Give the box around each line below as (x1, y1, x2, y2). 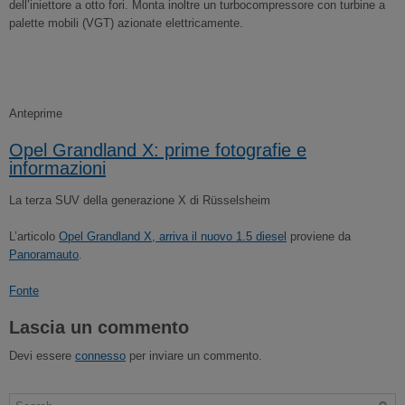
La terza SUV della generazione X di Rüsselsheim (9, 193, 270, 207)
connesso (75, 349, 126, 363)
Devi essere (9, 349, 75, 363)
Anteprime (9, 107, 62, 120)
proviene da (287, 230, 351, 243)
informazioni (9, 158, 106, 178)
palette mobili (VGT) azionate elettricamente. (9, 16, 243, 30)
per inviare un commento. (126, 349, 262, 363)
